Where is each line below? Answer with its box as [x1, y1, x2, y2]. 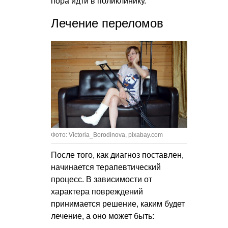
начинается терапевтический [51, 163, 161, 172]
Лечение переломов [51, 16, 163, 31]
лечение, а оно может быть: [51, 212, 154, 221]
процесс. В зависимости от [51, 175, 152, 184]
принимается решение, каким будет [51, 199, 185, 209]
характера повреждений [51, 187, 143, 196]
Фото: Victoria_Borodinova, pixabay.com [51, 131, 163, 139]
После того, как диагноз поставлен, [51, 151, 184, 160]
